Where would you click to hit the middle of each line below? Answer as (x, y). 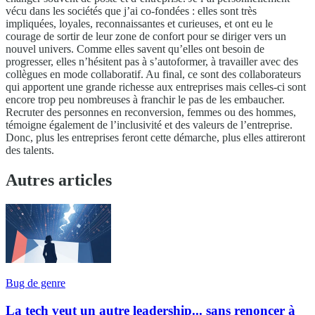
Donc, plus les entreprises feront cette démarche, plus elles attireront (155, 138)
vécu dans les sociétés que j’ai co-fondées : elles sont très (131, 11)
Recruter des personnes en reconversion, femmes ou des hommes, (151, 112)
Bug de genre (36, 283)
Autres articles (59, 180)
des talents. (30, 150)
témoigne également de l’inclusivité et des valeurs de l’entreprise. (149, 125)
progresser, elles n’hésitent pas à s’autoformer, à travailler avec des (152, 62)
